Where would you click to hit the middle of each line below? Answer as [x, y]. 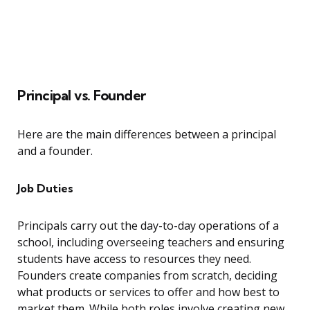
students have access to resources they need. [134, 259]
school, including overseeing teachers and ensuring [151, 243]
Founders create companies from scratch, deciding [147, 276]
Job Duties [45, 189]
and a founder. [55, 151]
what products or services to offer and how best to [148, 292]
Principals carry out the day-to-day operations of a [148, 226]
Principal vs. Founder [82, 95]
